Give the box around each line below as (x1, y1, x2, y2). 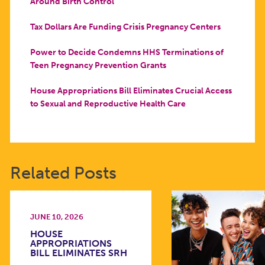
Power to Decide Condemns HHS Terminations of (30, 46, 224, 57)
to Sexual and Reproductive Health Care (30, 98, 186, 109)
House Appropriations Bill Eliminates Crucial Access (30, 85, 232, 96)
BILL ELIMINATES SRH (30, 247, 127, 258)
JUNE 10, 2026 (30, 212, 83, 222)
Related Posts (9, 163, 117, 183)
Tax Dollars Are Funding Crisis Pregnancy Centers (30, 21, 221, 32)
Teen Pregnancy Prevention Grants (30, 59, 166, 70)
